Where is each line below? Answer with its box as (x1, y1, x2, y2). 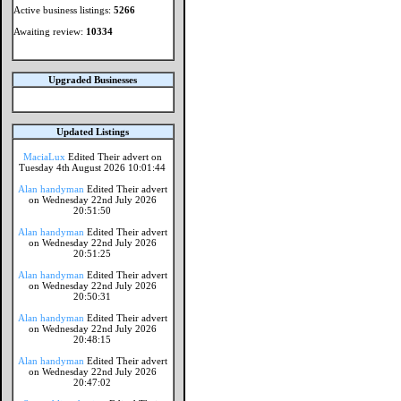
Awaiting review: (13, 26, 87, 37)
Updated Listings (56, 126, 129, 137)
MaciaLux (23, 151, 65, 162)
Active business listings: (13, 4, 115, 15)
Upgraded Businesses (48, 74, 137, 85)
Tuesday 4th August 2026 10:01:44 (19, 162, 166, 173)
